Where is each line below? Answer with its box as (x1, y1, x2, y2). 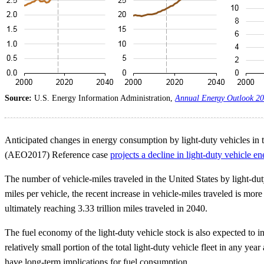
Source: (5, 94, 34, 103)
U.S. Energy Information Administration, (34, 94, 175, 103)
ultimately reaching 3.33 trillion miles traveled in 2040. (5, 203, 207, 214)
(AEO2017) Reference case (5, 150, 110, 160)
